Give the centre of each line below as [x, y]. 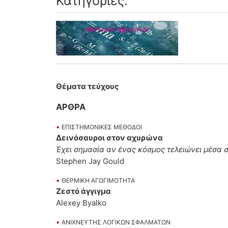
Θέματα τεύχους [88, 87]
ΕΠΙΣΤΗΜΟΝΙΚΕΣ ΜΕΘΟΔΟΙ [102, 127]
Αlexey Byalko [81, 203]
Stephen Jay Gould [90, 161]
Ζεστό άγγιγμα [83, 191]
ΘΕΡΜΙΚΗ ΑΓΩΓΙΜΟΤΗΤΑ [98, 181]
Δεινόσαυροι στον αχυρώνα [109, 138]
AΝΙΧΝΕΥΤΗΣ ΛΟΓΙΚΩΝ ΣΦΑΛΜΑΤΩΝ [116, 222]
